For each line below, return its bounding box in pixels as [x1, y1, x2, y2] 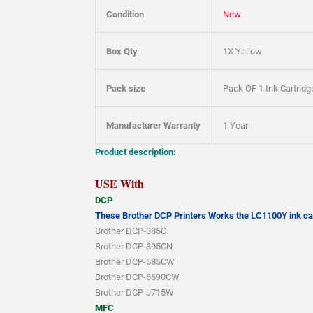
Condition [106, 9, 144, 20]
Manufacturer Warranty [106, 120, 201, 131]
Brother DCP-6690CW [95, 272, 180, 283]
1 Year [223, 120, 248, 131]
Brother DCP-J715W [95, 287, 174, 298]
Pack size [106, 83, 145, 94]
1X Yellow [223, 46, 262, 57]
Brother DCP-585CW [95, 256, 175, 268]
